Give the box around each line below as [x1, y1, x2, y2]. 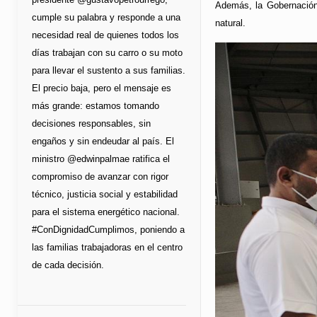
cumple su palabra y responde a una [32, 11, 180, 23]
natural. [214, 18, 246, 29]
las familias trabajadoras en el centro [32, 241, 183, 253]
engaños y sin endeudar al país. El [32, 135, 174, 146]
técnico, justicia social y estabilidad [32, 188, 178, 200]
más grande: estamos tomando [32, 100, 159, 111]
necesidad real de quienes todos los [32, 29, 179, 40]
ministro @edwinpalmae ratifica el [32, 153, 170, 164]
